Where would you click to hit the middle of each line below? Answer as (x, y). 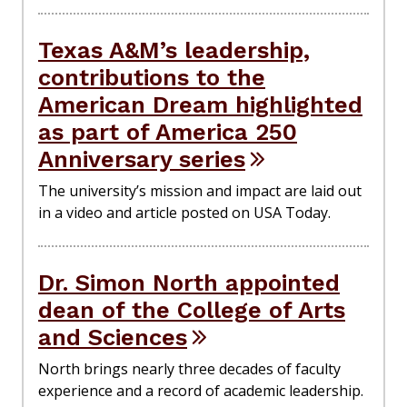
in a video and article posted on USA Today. (184, 213)
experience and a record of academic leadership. (201, 391)
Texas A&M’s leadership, (174, 50)
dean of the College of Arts (192, 310)
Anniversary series (142, 159)
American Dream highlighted (200, 105)
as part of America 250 (168, 132)
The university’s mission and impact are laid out (200, 191)
